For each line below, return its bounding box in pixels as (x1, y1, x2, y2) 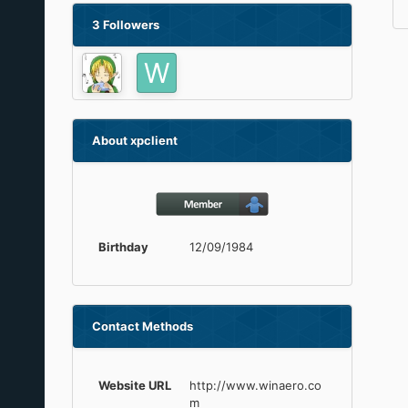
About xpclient (91, 133, 178, 148)
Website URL (97, 378, 171, 393)
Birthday (97, 240, 148, 254)
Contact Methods (91, 319, 193, 333)
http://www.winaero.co (189, 378, 321, 393)
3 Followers (91, 17, 159, 32)
